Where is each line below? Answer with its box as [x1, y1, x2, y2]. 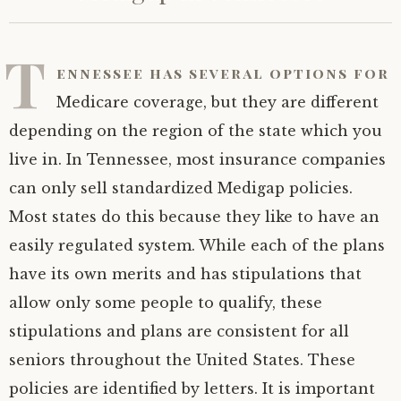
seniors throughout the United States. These [9, 351, 355, 369]
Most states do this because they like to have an [9, 208, 380, 226]
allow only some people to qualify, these [9, 294, 322, 311]
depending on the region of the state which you [9, 122, 382, 140]
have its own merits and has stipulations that [9, 265, 362, 283]
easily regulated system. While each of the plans [9, 236, 385, 254]
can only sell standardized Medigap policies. [9, 179, 353, 197]
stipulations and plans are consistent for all [9, 322, 349, 340]
